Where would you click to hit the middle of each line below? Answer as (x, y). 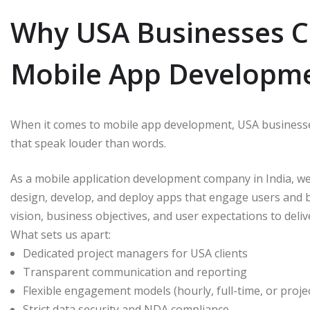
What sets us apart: (61, 235)
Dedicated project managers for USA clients (135, 254)
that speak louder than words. (88, 144)
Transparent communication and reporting (135, 272)
